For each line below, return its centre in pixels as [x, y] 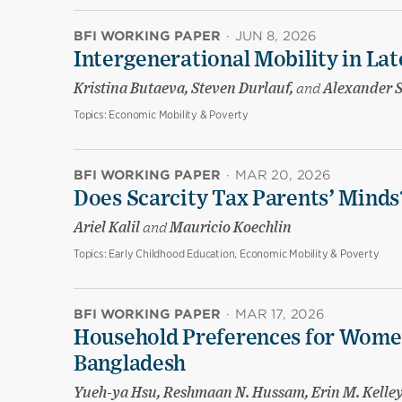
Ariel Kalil [108, 228]
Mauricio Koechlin [229, 228]
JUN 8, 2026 [276, 36]
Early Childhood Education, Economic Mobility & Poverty [244, 254]
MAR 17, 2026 [280, 315]
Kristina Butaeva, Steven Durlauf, [185, 89]
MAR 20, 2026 [283, 175]
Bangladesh [130, 365]
